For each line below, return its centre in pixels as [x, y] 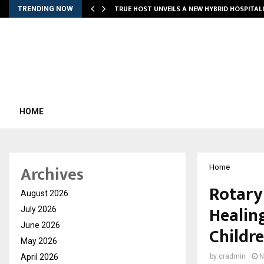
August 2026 [44, 193]
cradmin [232, 256]
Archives [52, 175]
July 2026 [39, 209]
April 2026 [39, 257]
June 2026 [40, 225]
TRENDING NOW [45, 9]
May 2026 [39, 241]
